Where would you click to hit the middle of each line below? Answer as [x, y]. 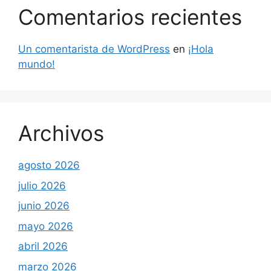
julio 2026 [42, 185]
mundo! [37, 64]
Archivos [61, 133]
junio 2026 [44, 206]
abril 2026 [43, 247]
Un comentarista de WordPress [94, 49]
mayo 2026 [46, 226]
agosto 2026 [49, 165]
